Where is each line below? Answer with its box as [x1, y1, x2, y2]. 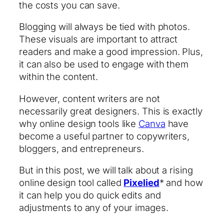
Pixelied [123, 177, 159, 188]
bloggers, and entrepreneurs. [19, 142, 144, 154]
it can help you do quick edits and [19, 189, 161, 201]
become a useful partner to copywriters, [19, 130, 190, 141]
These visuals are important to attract [19, 33, 178, 45]
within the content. [19, 71, 98, 82]
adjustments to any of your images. [19, 202, 168, 213]
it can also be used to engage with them [19, 58, 189, 70]
